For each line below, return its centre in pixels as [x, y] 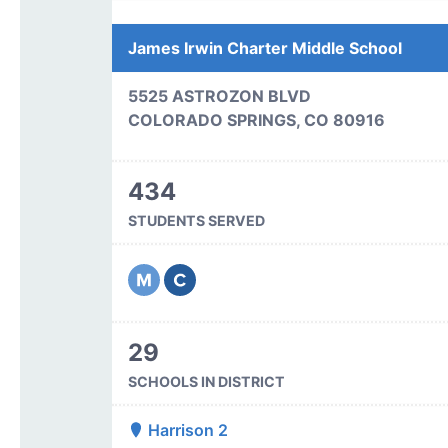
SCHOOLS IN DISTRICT [206, 381]
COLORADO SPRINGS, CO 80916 [256, 120]
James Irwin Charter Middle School [264, 48]
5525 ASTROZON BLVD [219, 96]
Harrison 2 [185, 430]
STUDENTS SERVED [196, 220]
